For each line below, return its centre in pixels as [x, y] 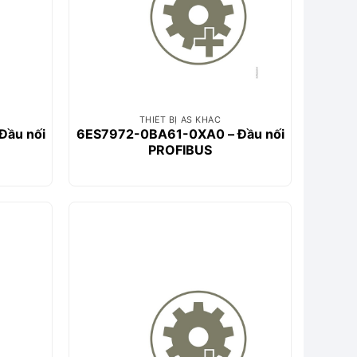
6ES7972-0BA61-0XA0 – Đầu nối [180, 134]
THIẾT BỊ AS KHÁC [180, 120]
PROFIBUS [180, 150]
